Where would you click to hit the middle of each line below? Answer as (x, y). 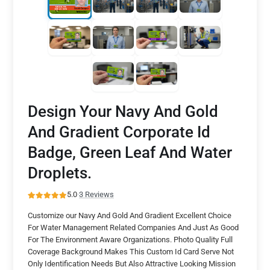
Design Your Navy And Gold (123, 111)
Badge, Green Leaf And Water (130, 152)
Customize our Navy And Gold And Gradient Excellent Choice (130, 216)
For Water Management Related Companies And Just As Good (133, 228)
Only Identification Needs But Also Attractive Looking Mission (132, 264)
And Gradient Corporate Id (119, 132)
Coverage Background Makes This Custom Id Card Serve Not (131, 252)
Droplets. (60, 173)
